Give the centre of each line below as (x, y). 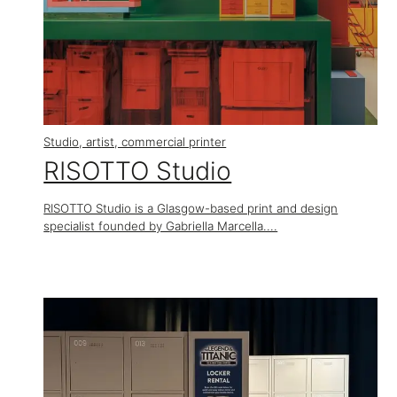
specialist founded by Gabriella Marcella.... (161, 226)
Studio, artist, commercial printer (135, 142)
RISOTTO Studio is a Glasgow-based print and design (191, 209)
